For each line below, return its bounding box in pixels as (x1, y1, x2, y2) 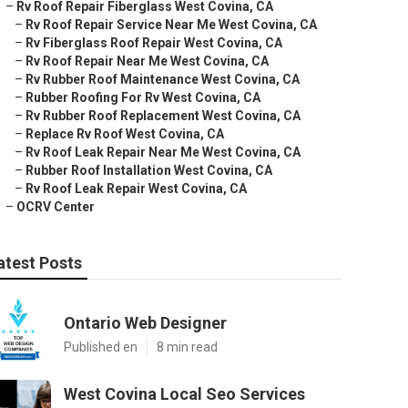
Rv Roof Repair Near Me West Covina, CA (25, 54, 269, 68)
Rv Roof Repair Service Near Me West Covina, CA (25, 17, 317, 32)
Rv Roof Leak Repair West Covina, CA (25, 181, 247, 196)
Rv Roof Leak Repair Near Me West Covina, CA (25, 145, 301, 159)
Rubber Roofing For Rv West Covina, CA (25, 90, 260, 105)
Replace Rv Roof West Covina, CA (25, 127, 224, 141)
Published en (64, 340, 138, 354)
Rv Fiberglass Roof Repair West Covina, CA (25, 36, 282, 50)
